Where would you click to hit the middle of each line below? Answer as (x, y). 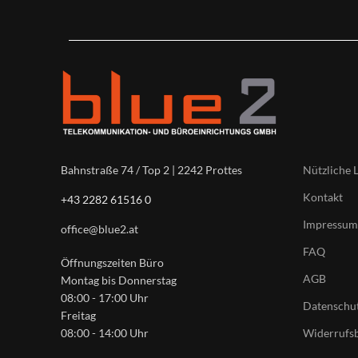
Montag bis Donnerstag (119, 280)
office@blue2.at (99, 229)
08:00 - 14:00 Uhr (105, 333)
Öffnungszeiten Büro (112, 263)
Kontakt (323, 197)
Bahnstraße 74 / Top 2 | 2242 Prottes (151, 170)
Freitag (78, 316)
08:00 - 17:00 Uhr (105, 298)
